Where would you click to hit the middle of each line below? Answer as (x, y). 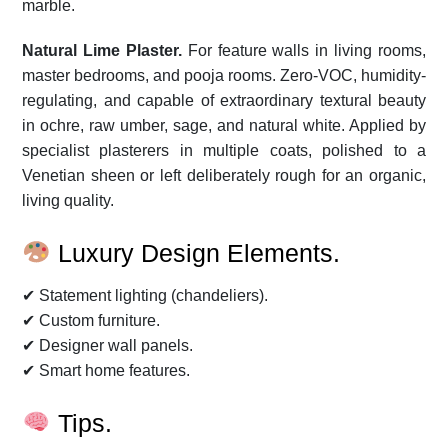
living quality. (68, 200)
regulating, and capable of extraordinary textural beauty (224, 100)
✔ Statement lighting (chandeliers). (145, 295)
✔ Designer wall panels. (107, 345)
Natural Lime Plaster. (102, 50)
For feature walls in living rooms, (303, 50)
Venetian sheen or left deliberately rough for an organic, (224, 175)
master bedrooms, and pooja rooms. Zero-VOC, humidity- (224, 75)
